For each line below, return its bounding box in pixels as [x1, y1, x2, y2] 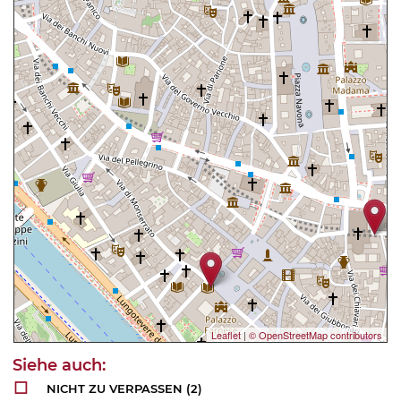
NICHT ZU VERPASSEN [47, 381, 183, 397]
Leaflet [211, 328, 241, 343]
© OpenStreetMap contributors [249, 328, 382, 343]
